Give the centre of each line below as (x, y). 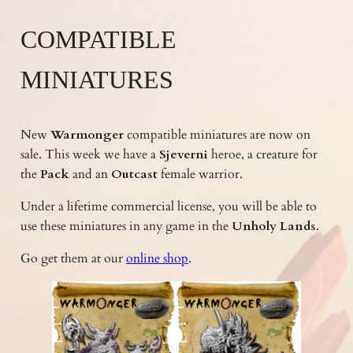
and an (90, 175)
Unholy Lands (273, 226)
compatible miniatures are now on (218, 135)
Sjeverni (183, 155)
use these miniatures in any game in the (126, 226)
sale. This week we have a (89, 155)
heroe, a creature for (262, 155)
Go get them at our (73, 258)
